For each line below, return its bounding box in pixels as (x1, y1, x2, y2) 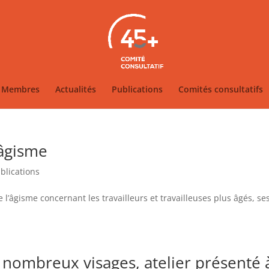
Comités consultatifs (178, 83, 263, 95)
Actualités (55, 83, 96, 95)
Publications (111, 83, 163, 95)
